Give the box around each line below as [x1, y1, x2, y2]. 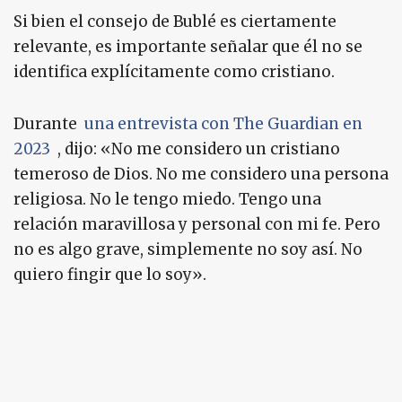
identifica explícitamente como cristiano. [13, 62, 335, 83]
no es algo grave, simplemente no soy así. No [13, 240, 363, 260]
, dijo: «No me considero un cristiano [50, 139, 340, 160]
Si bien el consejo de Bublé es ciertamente [13, 12, 336, 32]
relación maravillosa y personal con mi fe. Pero [13, 214, 380, 235]
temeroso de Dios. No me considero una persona [13, 164, 389, 185]
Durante [13, 114, 84, 135]
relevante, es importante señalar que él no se [13, 37, 363, 57]
